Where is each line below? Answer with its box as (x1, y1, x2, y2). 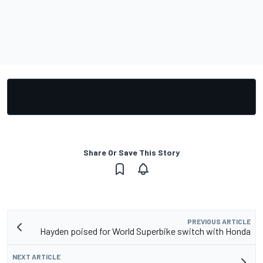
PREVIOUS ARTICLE (187, 217, 251, 226)
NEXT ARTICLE (12, 252, 60, 261)
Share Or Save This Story (83, 147, 180, 158)
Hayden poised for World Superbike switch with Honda (40, 225, 251, 237)
